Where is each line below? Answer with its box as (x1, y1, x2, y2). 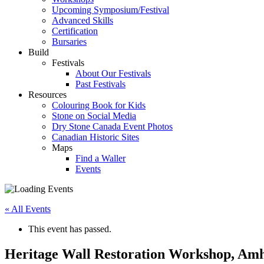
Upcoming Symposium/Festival (52, 5, 169, 15)
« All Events (5, 204, 51, 214)
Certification (52, 26, 98, 37)
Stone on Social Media (52, 111, 136, 121)
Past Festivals (75, 79, 126, 90)
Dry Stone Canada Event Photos (52, 121, 173, 132)
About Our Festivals (75, 68, 151, 79)
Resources (28, 90, 67, 100)
